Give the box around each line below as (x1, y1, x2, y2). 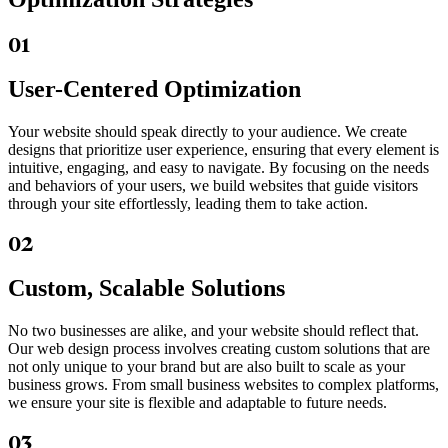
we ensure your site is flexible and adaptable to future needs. (8, 393, 387, 411)
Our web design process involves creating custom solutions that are (8, 339, 430, 357)
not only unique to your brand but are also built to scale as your (8, 357, 405, 375)
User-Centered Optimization (8, 76, 301, 103)
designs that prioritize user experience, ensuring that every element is (8, 140, 439, 158)
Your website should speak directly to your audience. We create (8, 122, 407, 140)
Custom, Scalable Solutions (8, 274, 285, 301)
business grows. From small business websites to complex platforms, (8, 375, 439, 393)
